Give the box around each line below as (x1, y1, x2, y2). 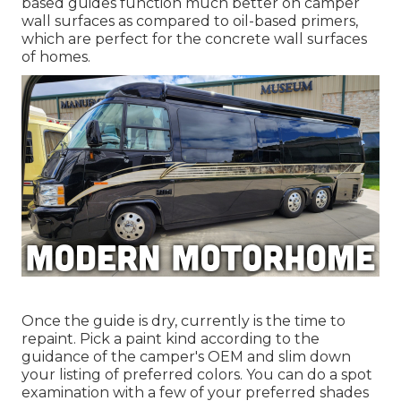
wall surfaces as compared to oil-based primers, (21, 13, 358, 30)
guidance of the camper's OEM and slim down (21, 348, 351, 366)
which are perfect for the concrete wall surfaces (21, 30, 367, 48)
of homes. (21, 48, 90, 66)
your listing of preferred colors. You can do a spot (21, 366, 372, 384)
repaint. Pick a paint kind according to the (21, 330, 320, 348)
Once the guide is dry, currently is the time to (21, 312, 346, 330)
